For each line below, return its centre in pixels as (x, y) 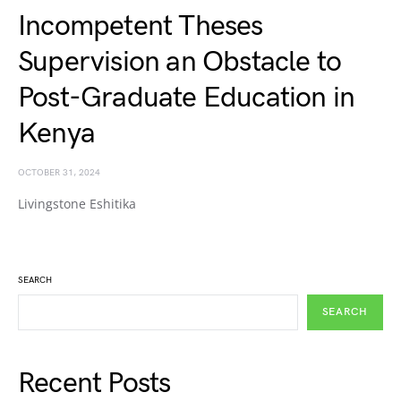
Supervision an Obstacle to (180, 62)
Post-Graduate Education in (187, 98)
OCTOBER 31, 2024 (59, 173)
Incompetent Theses (141, 26)
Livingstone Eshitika (77, 204)
